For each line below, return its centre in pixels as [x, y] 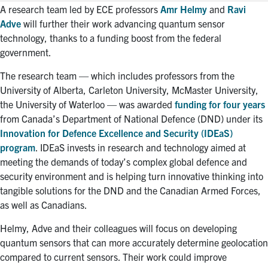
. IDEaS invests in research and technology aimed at [141, 147]
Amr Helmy [184, 9]
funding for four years [220, 104]
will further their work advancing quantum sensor [123, 23]
